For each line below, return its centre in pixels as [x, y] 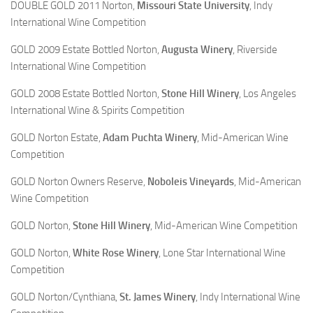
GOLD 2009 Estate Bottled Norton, [86, 50]
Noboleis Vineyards [191, 182]
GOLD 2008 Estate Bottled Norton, [86, 94]
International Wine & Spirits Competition [97, 110]
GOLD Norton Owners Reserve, [79, 182]
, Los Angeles [268, 94]
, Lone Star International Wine [222, 253]
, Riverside [255, 50]
